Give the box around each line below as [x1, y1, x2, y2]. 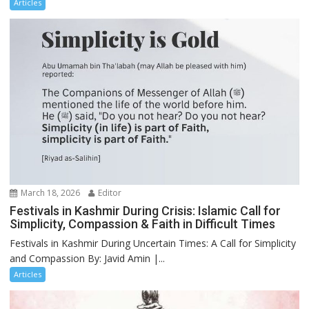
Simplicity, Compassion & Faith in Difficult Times [10, 216, 276, 231]
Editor [96, 186, 122, 199]
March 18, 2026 [19, 186, 81, 199]
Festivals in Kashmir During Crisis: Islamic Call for [10, 203, 281, 218]
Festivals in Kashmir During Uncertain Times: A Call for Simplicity [10, 236, 297, 250]
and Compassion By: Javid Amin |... [10, 251, 166, 265]
